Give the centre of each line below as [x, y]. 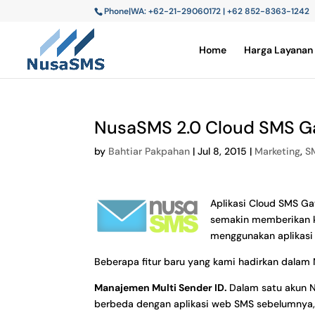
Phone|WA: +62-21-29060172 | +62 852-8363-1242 [207, 11]
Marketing [278, 151]
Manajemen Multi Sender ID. [162, 288]
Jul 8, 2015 [223, 151]
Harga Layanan [278, 50]
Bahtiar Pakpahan [149, 151]
